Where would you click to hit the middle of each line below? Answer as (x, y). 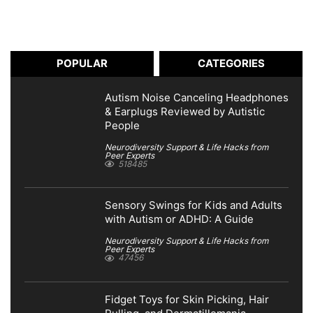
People (122, 125)
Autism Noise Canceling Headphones (197, 97)
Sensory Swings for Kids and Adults (194, 206)
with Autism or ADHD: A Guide (179, 220)
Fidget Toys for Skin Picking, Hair (187, 300)
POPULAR (82, 63)
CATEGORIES (231, 63)
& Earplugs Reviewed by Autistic (185, 111)
